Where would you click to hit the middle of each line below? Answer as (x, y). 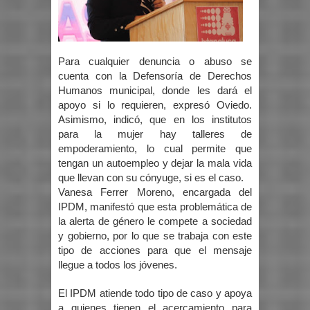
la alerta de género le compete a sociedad (155, 221)
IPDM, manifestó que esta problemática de (155, 207)
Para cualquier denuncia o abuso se (155, 61)
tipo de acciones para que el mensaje (155, 250)
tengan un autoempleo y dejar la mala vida (155, 163)
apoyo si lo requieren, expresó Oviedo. (155, 105)
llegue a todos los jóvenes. (118, 265)
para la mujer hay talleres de (155, 134)
